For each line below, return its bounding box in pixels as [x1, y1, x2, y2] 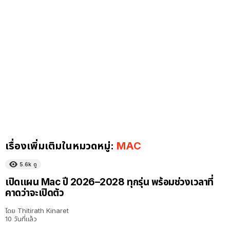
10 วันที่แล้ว [5, 215, 37, 223]
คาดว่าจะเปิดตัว [5, 187, 64, 199]
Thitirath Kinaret [17, 206, 69, 215]
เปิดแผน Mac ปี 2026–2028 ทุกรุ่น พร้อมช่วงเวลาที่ [5, 176, 214, 188]
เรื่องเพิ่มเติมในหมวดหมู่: [5, 139, 117, 152]
